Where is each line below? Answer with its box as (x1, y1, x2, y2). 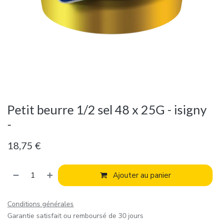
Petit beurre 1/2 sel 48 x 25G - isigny (7, 102, 207, 117)
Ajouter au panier (110, 170, 171, 181)
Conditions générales (7, 199, 74, 209)
